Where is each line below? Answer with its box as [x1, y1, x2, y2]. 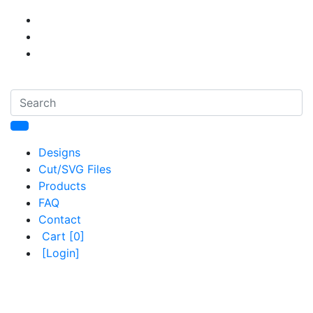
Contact [38, 212, 81, 226]
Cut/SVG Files [38, 162, 111, 176]
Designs [38, 145, 80, 159]
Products [38, 179, 86, 193]
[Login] [42, 246, 80, 260]
